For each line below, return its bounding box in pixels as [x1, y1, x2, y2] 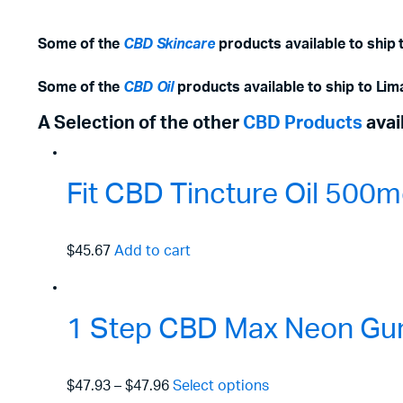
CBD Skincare [122, 36, 216, 51]
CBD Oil [122, 79, 175, 94]
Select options [172, 378, 270, 393]
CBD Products [243, 113, 363, 132]
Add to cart [113, 243, 191, 258]
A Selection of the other [38, 113, 243, 132]
